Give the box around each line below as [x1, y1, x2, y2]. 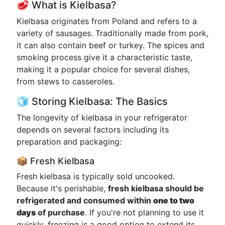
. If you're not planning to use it [85, 207, 204, 217]
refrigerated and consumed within [17, 195, 153, 205]
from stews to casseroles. [17, 76, 115, 86]
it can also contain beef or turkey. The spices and [17, 40, 204, 50]
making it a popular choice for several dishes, [17, 64, 190, 74]
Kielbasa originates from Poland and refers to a [17, 16, 197, 26]
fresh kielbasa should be [108, 183, 204, 193]
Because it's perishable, [17, 183, 108, 193]
